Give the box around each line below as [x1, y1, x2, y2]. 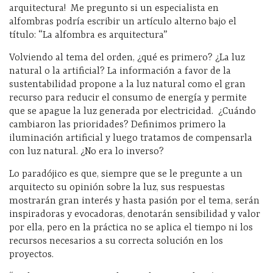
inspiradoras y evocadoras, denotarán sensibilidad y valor [9, 209, 260, 221]
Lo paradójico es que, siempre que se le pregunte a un [9, 169, 243, 180]
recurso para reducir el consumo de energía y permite [9, 93, 247, 104]
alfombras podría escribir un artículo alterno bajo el [9, 16, 236, 28]
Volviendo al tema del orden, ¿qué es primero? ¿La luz [9, 52, 245, 64]
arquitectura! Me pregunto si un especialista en [9, 3, 219, 15]
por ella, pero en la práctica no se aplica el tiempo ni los [9, 222, 253, 234]
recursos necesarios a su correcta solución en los [9, 236, 223, 247]
